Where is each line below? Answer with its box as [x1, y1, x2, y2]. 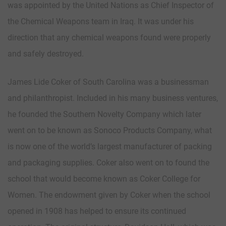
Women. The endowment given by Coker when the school [8, 190, 210, 200]
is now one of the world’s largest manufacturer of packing [8, 142, 212, 152]
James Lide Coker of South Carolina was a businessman [8, 77, 209, 87]
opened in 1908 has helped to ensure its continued [8, 206, 186, 216]
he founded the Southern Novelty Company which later [8, 109, 201, 120]
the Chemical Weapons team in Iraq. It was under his [8, 17, 194, 27]
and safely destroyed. [8, 49, 84, 59]
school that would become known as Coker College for [8, 174, 200, 184]
